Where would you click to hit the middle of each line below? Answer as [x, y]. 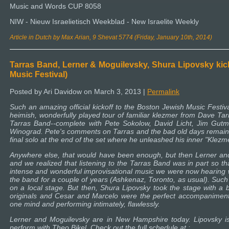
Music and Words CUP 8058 [55, 6]
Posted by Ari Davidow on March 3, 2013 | [78, 92]
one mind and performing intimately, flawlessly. [85, 204]
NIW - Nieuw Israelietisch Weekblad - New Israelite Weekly [104, 21]
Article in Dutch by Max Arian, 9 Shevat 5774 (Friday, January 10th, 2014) [111, 37]
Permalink [163, 92]
